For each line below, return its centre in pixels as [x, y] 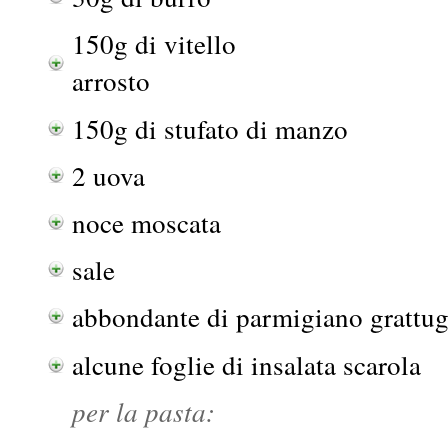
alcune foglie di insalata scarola [246, 364]
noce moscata [146, 222]
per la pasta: [143, 410]
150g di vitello [154, 44]
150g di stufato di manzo [210, 128]
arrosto [111, 81]
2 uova [108, 175]
